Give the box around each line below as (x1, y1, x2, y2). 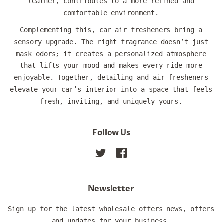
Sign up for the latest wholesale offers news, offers (8, 205, 214, 213)
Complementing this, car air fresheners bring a (20, 26, 202, 34)
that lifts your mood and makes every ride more (20, 61, 202, 70)
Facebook (127, 149, 159, 157)
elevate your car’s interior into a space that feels (10, 85, 212, 94)
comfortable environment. (63, 9, 159, 17)
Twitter (106, 149, 134, 157)
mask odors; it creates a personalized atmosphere (16, 50, 206, 58)
